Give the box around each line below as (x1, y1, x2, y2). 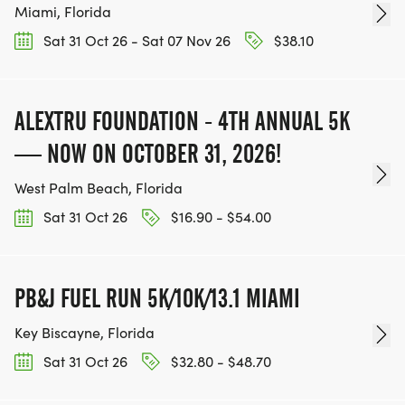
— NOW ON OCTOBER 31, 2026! (14, 138, 281, 170)
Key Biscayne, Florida (14, 322, 155, 342)
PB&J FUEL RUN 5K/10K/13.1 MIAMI (14, 282, 300, 314)
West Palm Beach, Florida (14, 178, 183, 198)
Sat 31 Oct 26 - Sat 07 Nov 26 (40, 31, 231, 51)
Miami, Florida (14, 2, 111, 22)
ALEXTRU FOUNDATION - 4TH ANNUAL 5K (14, 106, 350, 137)
